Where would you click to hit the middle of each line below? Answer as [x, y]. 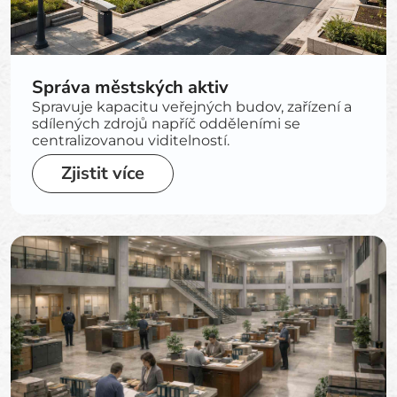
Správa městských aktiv [130, 87]
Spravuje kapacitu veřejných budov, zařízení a [192, 107]
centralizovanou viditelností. [131, 140]
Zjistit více [103, 173]
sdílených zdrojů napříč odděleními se [166, 124]
